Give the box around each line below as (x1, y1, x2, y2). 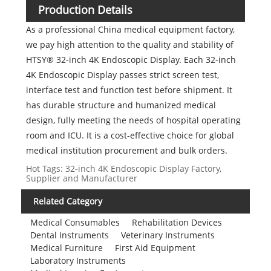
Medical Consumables (30, 216, 120, 228)
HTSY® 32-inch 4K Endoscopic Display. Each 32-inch (25, 54, 236, 66)
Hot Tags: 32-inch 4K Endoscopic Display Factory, (25, 163, 221, 175)
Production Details (38, 2, 132, 18)
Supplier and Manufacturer (25, 172, 137, 184)
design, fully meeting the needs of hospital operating (25, 114, 241, 126)
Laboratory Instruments (30, 254, 126, 266)
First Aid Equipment (114, 241, 195, 253)
